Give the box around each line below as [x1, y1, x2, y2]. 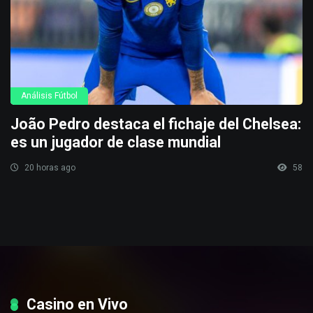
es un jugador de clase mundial [10, 133, 221, 151]
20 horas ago [22, 162, 75, 173]
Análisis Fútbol [21, 90, 78, 101]
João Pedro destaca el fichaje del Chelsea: [10, 115, 301, 133]
